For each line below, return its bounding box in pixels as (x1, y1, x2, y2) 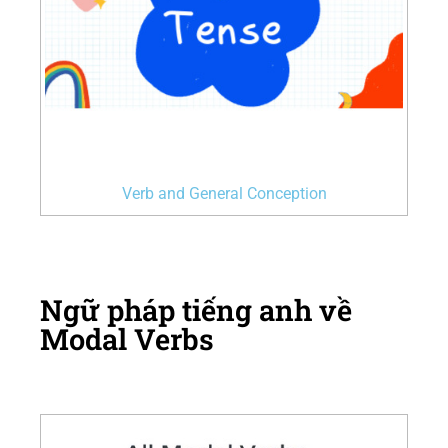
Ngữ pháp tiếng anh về (40, 291, 352, 330)
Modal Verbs (40, 320, 214, 359)
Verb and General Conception (121, 183, 327, 203)
